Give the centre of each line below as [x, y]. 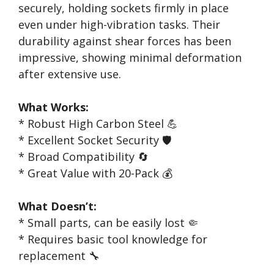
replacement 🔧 [59, 256]
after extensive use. [70, 74]
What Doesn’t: [57, 206]
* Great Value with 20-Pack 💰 [95, 173]
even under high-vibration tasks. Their [119, 24]
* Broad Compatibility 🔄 [83, 157]
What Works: [54, 107]
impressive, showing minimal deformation [130, 57]
